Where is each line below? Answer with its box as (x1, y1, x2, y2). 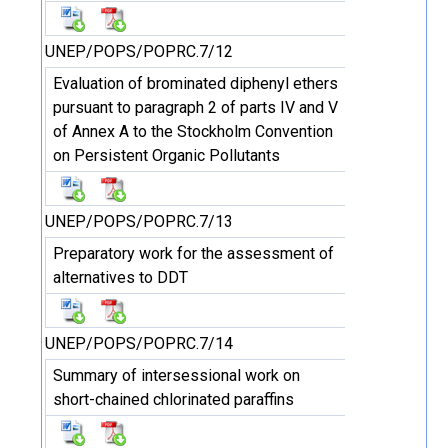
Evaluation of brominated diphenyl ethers (53, 74, 338, 93)
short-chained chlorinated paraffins (53, 390, 294, 409)
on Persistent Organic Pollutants (53, 146, 280, 165)
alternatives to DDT (53, 268, 188, 287)
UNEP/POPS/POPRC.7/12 (45, 42, 233, 61)
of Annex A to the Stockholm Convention (53, 122, 333, 141)
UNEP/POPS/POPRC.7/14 (45, 334, 233, 353)
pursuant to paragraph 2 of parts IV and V (53, 98, 338, 117)
